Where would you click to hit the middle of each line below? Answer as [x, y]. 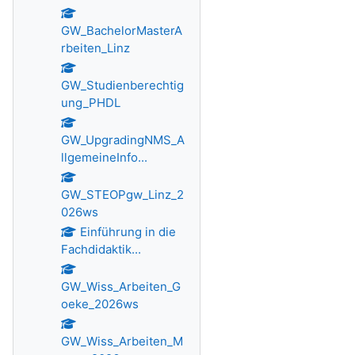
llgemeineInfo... [104, 157]
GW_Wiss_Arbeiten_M [122, 341]
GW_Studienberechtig [122, 85]
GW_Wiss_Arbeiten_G [121, 286]
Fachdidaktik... [101, 249]
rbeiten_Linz [95, 48]
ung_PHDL [91, 103]
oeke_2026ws [100, 304]
